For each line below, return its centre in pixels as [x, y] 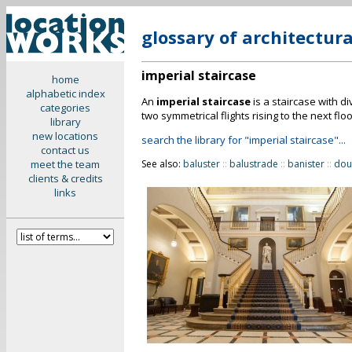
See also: [162, 164]
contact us [65, 150]
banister [306, 164]
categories [65, 108]
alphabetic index [65, 93]
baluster [202, 164]
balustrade [254, 164]
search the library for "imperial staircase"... [244, 140]
